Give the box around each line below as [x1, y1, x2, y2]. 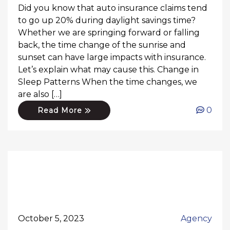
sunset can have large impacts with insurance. [18, 52, 206, 62]
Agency [181, 213, 212, 223]
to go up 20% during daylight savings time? [18, 15, 196, 25]
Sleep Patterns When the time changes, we [18, 76, 197, 87]
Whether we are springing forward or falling [18, 27, 200, 37]
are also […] [18, 89, 62, 99]
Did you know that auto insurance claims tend [18, 3, 207, 13]
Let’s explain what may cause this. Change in [18, 64, 199, 74]
